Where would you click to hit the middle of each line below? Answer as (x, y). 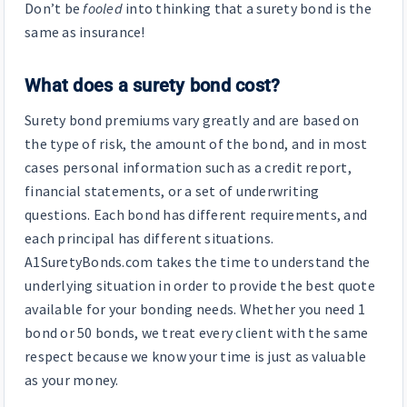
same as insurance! (85, 31)
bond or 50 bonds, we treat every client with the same (197, 332)
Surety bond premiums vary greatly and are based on (192, 119)
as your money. (72, 379)
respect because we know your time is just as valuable (196, 356)
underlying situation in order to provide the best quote (200, 285)
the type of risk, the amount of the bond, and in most (196, 143)
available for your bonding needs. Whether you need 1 (195, 308)
